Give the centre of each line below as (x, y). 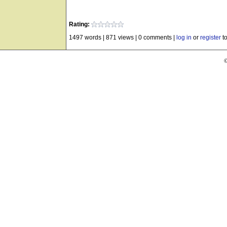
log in (184, 38)
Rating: (80, 25)
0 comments (155, 38)
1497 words (85, 38)
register (211, 38)
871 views (120, 38)
